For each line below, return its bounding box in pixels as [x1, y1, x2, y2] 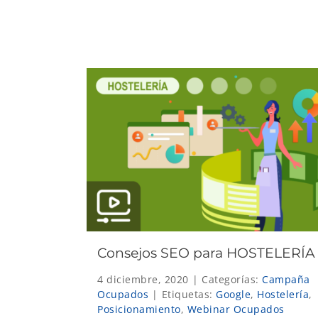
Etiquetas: [161, 287, 216, 301]
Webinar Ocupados [187, 302, 285, 316]
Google [216, 287, 251, 301]
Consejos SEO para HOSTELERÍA [97, 244, 315, 261]
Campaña [262, 272, 310, 286]
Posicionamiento [97, 302, 181, 316]
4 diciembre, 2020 [97, 272, 189, 286]
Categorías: [202, 272, 262, 286]
